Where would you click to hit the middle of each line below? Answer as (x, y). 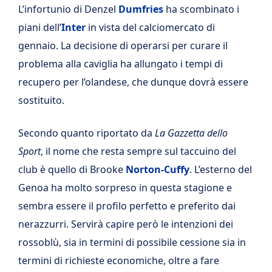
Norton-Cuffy (158, 169)
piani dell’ (40, 27)
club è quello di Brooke (72, 169)
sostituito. (41, 100)
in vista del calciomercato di (150, 27)
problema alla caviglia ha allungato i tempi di (121, 64)
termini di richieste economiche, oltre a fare (119, 260)
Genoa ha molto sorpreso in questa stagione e (125, 188)
